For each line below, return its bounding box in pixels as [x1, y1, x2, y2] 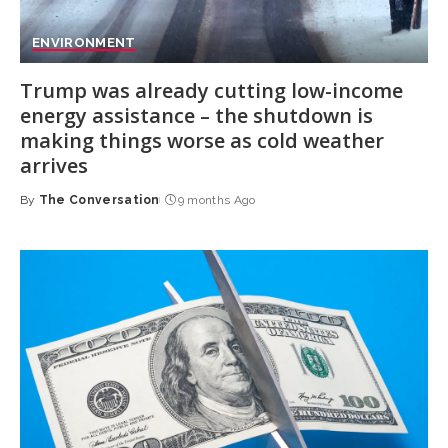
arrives [19, 152, 88, 180]
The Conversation [38, 193, 160, 208]
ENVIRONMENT [31, 35, 136, 51]
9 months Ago [177, 193, 256, 208]
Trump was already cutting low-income [19, 77, 403, 105]
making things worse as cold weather [19, 127, 384, 155]
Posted [18, 201, 69, 216]
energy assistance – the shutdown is [19, 102, 373, 130]
